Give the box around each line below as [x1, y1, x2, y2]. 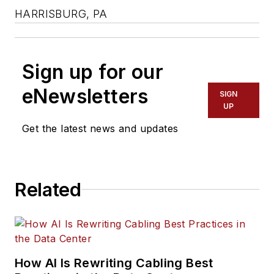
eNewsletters [22, 84, 149, 108]
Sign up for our [22, 59, 163, 84]
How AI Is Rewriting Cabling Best [15, 255, 213, 270]
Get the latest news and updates [22, 122, 179, 135]
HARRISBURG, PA [15, 7, 108, 20]
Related [15, 178, 81, 201]
